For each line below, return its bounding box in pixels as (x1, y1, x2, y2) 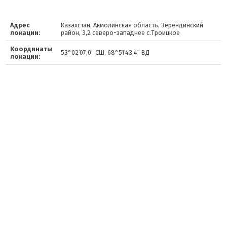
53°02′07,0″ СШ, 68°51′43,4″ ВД (60, 49, 149, 56)
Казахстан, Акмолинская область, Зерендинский (60, 21, 203, 29)
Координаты (10, 45, 52, 53)
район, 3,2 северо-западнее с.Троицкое (60, 29, 180, 36)
